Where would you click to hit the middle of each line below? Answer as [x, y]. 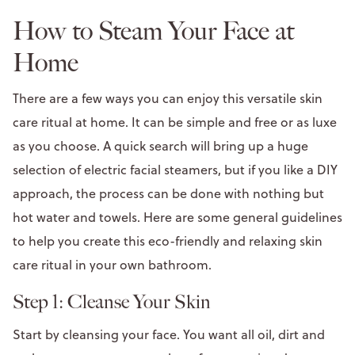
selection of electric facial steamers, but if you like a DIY [175, 169]
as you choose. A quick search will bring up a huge [160, 145]
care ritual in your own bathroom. [115, 264]
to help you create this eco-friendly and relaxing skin [168, 240]
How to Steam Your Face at [153, 31]
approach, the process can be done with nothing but [168, 193]
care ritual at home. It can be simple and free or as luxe [175, 122]
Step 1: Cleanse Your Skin [114, 302]
